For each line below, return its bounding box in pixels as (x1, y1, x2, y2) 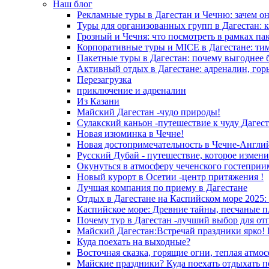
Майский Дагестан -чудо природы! (77, 107, 220, 117)
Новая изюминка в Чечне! (77, 128, 184, 139)
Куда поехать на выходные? (77, 237, 190, 247)
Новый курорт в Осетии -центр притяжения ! (77, 172, 264, 182)
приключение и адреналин (77, 85, 186, 95)
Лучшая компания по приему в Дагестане (77, 183, 247, 193)
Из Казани (77, 96, 119, 106)
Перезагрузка (77, 74, 131, 85)
